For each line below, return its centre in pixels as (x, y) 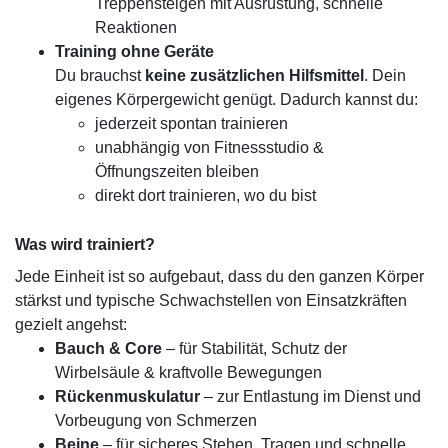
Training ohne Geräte (134, 51)
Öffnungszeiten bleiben (177, 171)
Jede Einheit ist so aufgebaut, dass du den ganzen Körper (219, 276)
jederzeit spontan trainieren (191, 123)
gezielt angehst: (71, 324)
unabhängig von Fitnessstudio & (209, 147)
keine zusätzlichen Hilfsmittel (254, 75)
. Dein (385, 75)
